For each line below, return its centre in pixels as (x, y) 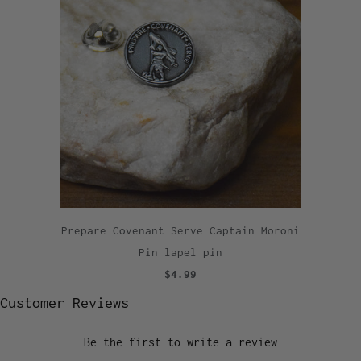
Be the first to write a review (180, 342)
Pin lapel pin (180, 253)
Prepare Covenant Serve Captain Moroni (180, 231)
